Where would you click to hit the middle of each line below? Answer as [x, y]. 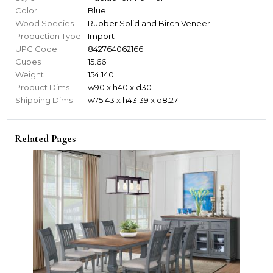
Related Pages [45, 139]
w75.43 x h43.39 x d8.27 [133, 100]
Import [101, 36]
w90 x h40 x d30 [120, 87]
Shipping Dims [44, 100]
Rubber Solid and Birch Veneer [149, 23]
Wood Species [44, 23]
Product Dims [42, 87]
